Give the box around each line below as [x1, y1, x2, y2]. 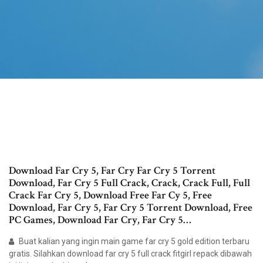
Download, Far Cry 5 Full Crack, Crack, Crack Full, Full [9, 176, 250, 190]
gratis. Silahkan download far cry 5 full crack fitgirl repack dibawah [9, 249, 252, 259]
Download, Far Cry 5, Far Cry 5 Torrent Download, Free [9, 201, 252, 215]
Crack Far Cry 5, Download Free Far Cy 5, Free [9, 188, 212, 203]
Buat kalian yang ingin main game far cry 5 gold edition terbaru [17, 237, 249, 247]
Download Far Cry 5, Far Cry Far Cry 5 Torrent [9, 164, 215, 178]
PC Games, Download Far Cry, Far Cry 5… [9, 213, 191, 227]
